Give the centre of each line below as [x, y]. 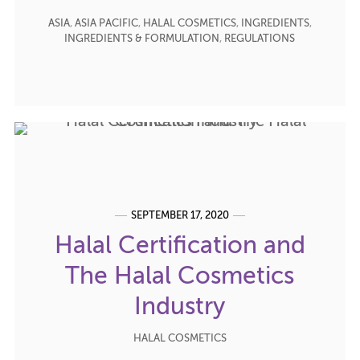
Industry [180, 307]
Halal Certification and [180, 246]
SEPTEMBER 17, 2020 [180, 215]
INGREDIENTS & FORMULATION [142, 39]
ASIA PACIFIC [106, 23]
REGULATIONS [260, 39]
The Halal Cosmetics [180, 277]
